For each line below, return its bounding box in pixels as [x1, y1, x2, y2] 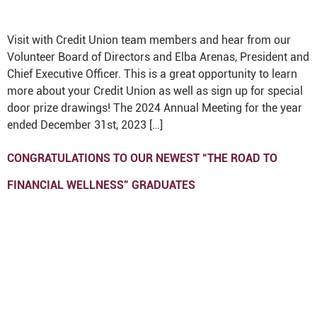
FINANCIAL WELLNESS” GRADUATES [7, 178, 195, 192]
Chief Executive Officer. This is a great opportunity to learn [7, 67, 297, 81]
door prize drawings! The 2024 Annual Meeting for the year [7, 101, 302, 115]
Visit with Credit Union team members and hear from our [7, 33, 291, 47]
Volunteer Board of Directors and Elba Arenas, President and [7, 50, 309, 64]
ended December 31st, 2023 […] [7, 118, 163, 132]
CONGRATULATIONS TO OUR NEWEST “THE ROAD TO [7, 151, 277, 165]
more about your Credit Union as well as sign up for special [7, 84, 303, 98]
